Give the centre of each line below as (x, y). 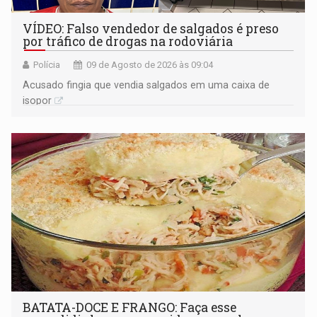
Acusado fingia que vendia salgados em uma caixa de (146, 85)
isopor (38, 101)
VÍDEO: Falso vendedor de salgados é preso (151, 29)
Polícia (47, 65)
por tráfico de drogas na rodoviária (128, 42)
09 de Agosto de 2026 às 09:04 (150, 65)
